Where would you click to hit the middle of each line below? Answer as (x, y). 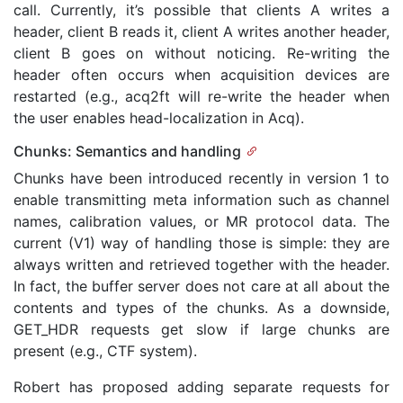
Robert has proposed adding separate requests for (201, 387)
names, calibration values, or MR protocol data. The (201, 221)
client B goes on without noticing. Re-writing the (201, 53)
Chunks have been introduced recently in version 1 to (201, 178)
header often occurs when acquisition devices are (201, 75)
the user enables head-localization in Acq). (159, 118)
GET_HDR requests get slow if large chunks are (201, 329)
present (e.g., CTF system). (105, 351)
